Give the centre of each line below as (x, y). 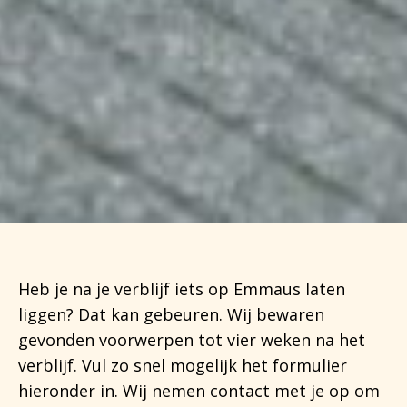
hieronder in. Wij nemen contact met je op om (199, 390)
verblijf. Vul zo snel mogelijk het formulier (183, 365)
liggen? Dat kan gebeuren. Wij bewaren (171, 314)
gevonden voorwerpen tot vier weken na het (192, 339)
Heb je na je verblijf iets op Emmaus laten (182, 288)
